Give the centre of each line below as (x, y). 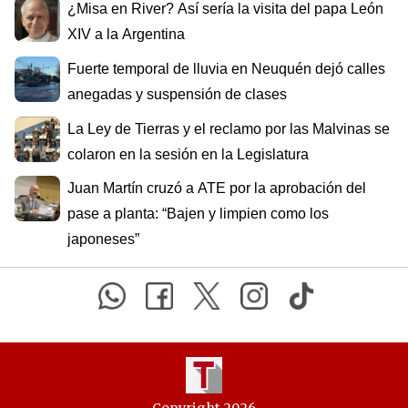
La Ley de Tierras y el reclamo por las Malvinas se (229, 128)
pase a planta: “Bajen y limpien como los (198, 214)
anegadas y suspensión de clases (177, 95)
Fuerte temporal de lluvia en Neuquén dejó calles (226, 69)
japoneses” (103, 240)
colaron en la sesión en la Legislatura (188, 154)
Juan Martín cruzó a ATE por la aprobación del (217, 189)
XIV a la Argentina (126, 35)
